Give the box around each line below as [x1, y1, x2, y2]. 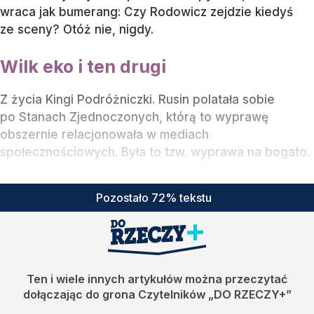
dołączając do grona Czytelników [22, 287, 208, 301]
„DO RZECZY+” [207, 287, 292, 301]
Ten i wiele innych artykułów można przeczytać [27, 271, 287, 286]
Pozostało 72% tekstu [96, 190, 212, 205]
